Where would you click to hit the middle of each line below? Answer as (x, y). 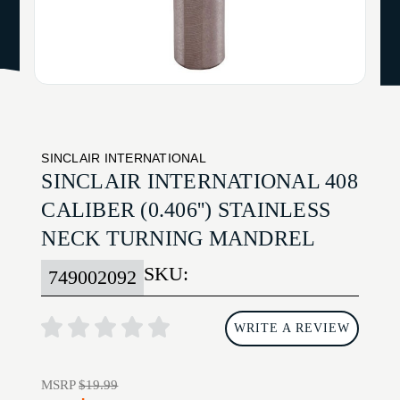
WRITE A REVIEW (292, 329)
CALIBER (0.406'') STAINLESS (186, 210)
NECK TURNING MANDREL (179, 239)
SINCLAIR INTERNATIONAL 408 (200, 182)
